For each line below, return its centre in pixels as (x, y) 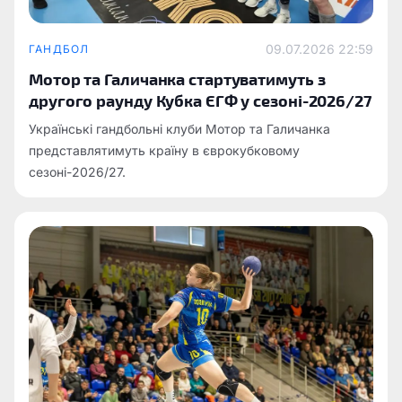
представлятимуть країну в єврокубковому (164, 150)
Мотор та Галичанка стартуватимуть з (177, 79)
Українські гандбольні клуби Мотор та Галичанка (179, 129)
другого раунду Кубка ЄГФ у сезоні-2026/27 (200, 100)
